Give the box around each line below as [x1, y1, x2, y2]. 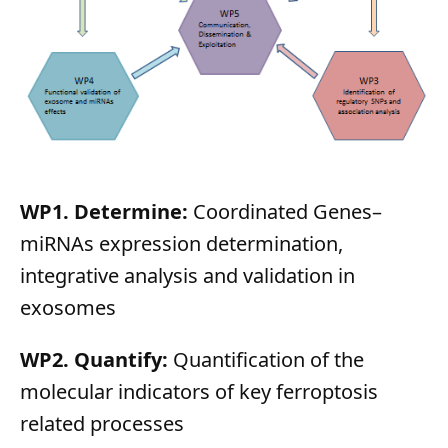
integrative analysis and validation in [20, 261, 355, 289]
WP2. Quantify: [20, 345, 173, 373]
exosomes [20, 293, 116, 321]
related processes [20, 409, 184, 437]
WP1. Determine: [20, 197, 193, 225]
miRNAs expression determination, [20, 229, 343, 257]
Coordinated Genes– [193, 197, 382, 225]
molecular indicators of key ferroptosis [20, 377, 378, 405]
